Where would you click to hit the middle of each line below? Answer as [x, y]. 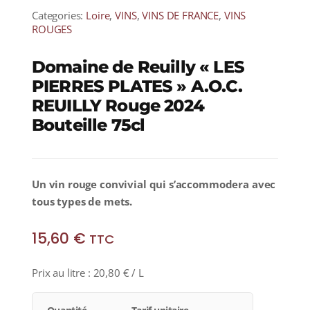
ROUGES [52, 29]
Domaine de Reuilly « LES [138, 67]
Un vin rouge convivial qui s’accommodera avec [154, 184]
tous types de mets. [82, 202]
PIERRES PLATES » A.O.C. [137, 86]
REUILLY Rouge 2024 [118, 106]
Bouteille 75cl [88, 125]
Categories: [59, 16]
